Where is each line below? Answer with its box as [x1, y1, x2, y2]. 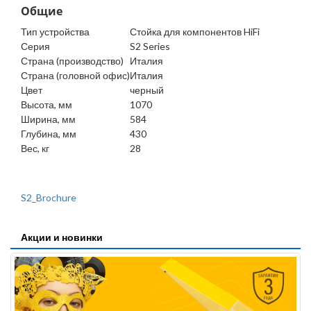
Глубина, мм [21, 128, 76, 140]
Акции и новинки [21, 231, 103, 244]
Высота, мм [21, 99, 72, 111]
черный [130, 84, 164, 96]
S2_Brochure [21, 192, 76, 204]
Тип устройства [21, 26, 90, 38]
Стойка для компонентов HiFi [130, 26, 260, 38]
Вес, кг [21, 142, 49, 155]
